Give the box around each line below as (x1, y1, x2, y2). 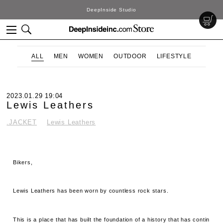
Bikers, (13, 159, 33, 165)
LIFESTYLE (156, 53, 192, 60)
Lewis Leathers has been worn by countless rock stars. (13, 188, 169, 194)
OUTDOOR (113, 53, 147, 60)
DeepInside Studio (87, 7, 136, 12)
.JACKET (6, 118, 37, 126)
